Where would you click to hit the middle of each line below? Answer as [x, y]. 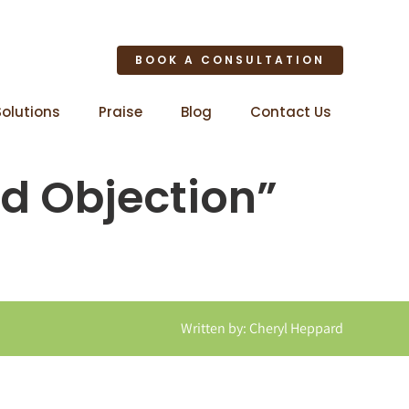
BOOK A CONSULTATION [231, 59]
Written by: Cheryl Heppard [262, 328]
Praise [121, 111]
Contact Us [291, 111]
